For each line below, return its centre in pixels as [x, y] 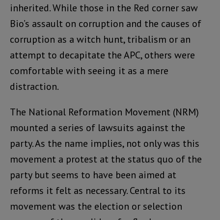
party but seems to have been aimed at [93, 175]
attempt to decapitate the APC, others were [102, 55]
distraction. [34, 87]
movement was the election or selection [96, 206]
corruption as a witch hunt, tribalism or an [100, 40]
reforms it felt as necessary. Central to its [98, 191]
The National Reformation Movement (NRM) [104, 112]
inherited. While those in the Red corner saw [104, 8]
